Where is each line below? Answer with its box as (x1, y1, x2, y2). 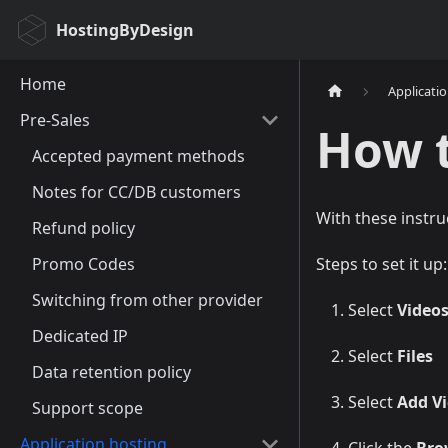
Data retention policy (32, 361, 191, 383)
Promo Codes (32, 253, 135, 275)
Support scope (32, 397, 143, 419)
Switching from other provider (32, 289, 263, 311)
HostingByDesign (56, 19, 194, 41)
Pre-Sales (20, 109, 90, 131)
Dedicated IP (32, 325, 128, 347)
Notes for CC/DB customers (32, 181, 241, 203)
